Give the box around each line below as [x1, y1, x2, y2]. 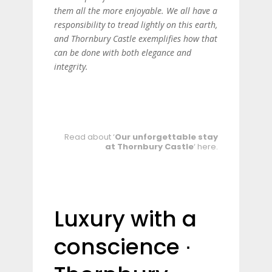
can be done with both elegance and [54, 47, 191, 58]
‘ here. [194, 141, 218, 152]
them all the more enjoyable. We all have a [54, 5, 217, 16]
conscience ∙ [54, 231, 191, 262]
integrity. [54, 61, 88, 72]
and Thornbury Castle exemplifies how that [54, 33, 217, 44]
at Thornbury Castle [105, 141, 194, 152]
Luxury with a [54, 203, 197, 234]
